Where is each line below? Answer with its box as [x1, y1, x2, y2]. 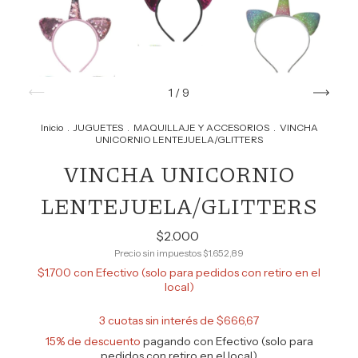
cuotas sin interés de [108, 313, 217, 328]
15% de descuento [45, 334, 141, 348]
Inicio [40, 121, 63, 133]
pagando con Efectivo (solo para [140, 334, 313, 348]
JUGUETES [73, 121, 123, 133]
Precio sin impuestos [114, 247, 203, 259]
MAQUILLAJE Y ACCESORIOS [133, 121, 269, 133]
